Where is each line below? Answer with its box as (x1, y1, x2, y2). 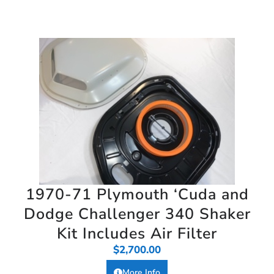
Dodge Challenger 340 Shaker (23, 203, 251, 224)
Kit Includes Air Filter (57, 223, 217, 244)
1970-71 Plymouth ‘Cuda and (25, 183, 249, 205)
